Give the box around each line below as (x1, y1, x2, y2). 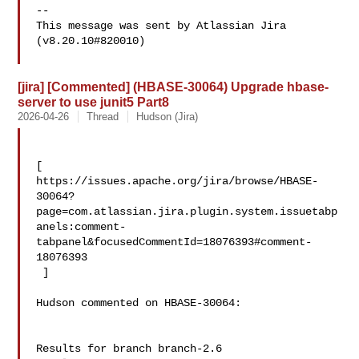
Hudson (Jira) (136, 111, 199, 123)
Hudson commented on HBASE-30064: (36, 296, 242, 309)
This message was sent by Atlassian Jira (36, 19, 287, 32)
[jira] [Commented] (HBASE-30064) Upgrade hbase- (18, 79, 329, 94)
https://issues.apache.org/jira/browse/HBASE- (36, 175, 319, 188)
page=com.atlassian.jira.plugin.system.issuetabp (36, 205, 338, 218)
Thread (87, 111, 119, 123)
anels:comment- (36, 220, 127, 233)
